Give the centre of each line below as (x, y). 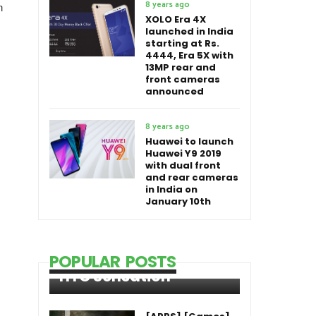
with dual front (183, 165)
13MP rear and (181, 67)
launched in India (189, 31)
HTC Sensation (115, 276)
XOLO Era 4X (176, 19)
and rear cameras (192, 177)
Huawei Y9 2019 (183, 153)
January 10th (178, 201)
